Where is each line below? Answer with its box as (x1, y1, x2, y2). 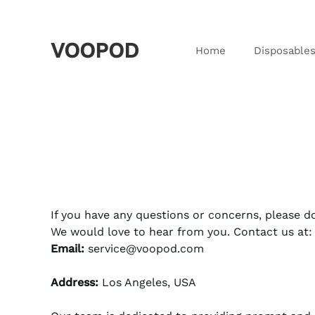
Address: (51, 276, 98, 289)
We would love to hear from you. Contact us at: (51, 225, 312, 238)
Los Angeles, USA (98, 276, 196, 289)
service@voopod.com (84, 242, 204, 255)
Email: (51, 242, 84, 255)
